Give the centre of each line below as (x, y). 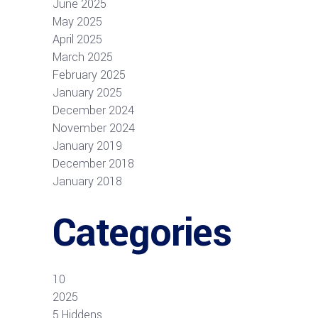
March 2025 (83, 57)
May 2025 (77, 21)
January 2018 (87, 181)
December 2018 (93, 163)
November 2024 (94, 128)
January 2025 (87, 92)
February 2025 (89, 75)
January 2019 (87, 146)
